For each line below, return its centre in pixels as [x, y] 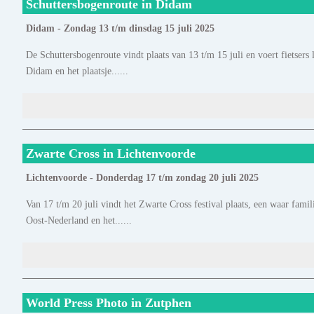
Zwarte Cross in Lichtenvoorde [111, 154]
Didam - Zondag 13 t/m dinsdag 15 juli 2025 [120, 29]
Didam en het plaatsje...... [77, 71]
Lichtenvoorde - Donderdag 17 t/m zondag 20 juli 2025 [142, 178]
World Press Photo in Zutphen [109, 303]
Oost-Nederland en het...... [79, 220]
